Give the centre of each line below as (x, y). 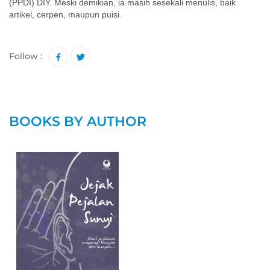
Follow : (26, 56)
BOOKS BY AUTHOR (78, 121)
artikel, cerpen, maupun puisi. (65, 14)
